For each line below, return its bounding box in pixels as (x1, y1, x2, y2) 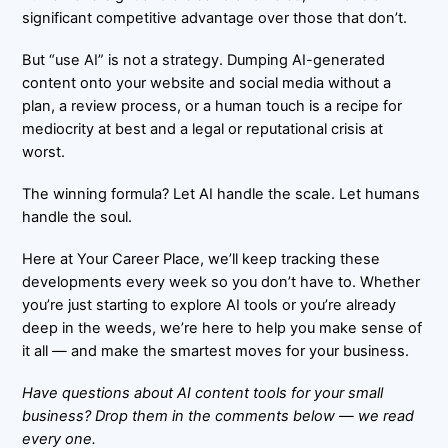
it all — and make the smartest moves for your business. (22, 341, 410, 360)
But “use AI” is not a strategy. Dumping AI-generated (22, 50, 386, 69)
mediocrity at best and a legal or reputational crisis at (22, 119, 384, 138)
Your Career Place (77, 249, 201, 268)
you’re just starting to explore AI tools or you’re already (22, 295, 397, 314)
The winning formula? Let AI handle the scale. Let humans (22, 184, 421, 203)
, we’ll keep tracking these (200, 249, 381, 268)
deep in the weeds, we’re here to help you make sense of (22, 318, 423, 337)
